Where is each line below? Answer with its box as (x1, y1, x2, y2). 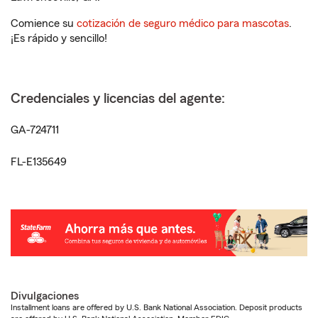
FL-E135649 (11, 156, 67, 168)
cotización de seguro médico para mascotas (77, 18, 289, 30)
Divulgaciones (11, 290, 79, 302)
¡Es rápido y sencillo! (11, 33, 107, 45)
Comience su (11, 18, 77, 30)
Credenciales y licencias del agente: (11, 92, 225, 106)
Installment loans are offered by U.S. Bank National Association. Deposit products (11, 302, 302, 312)
